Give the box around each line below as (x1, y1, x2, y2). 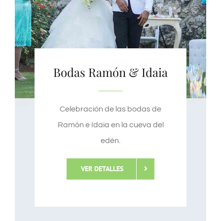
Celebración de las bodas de (60, 105, 161, 113)
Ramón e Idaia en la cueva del (57, 120, 164, 129)
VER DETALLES (81, 164, 123, 173)
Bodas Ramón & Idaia (53, 64, 168, 80)
